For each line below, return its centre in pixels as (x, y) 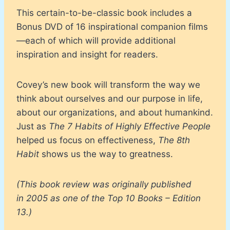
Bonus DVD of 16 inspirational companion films (112, 26)
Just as (31, 126)
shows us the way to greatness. (106, 154)
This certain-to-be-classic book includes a (104, 13)
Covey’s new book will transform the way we (108, 84)
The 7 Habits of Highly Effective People (128, 126)
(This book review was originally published (104, 184)
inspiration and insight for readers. (87, 54)
